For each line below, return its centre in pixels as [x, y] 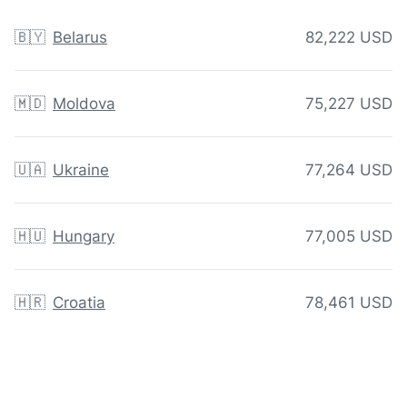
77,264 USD [349, 170]
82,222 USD [349, 38]
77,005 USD [349, 237]
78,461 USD [349, 303]
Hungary [84, 237]
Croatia [79, 303]
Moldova [84, 104]
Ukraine [81, 170]
